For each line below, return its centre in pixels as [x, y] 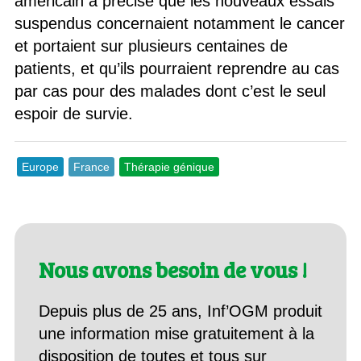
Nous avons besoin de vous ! [172, 270]
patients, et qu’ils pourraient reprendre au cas [176, 68]
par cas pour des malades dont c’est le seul [170, 91]
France [91, 167]
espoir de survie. [73, 114]
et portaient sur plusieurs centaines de [151, 46]
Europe [40, 167]
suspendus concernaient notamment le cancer [179, 23]
